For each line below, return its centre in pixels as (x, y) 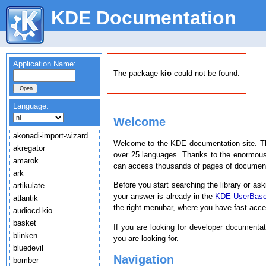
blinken (25, 235)
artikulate (29, 186)
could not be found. (206, 74)
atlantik (26, 198)
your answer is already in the (164, 197)
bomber (26, 260)
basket (25, 223)
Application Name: (45, 64)
